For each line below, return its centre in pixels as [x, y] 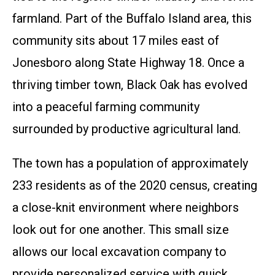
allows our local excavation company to [119, 252]
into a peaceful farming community [106, 107]
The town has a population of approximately [130, 164]
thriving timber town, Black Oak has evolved [130, 85]
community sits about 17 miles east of [116, 41]
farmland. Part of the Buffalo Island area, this [132, 19]
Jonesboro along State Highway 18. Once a [128, 63]
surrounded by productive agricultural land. [126, 129]
